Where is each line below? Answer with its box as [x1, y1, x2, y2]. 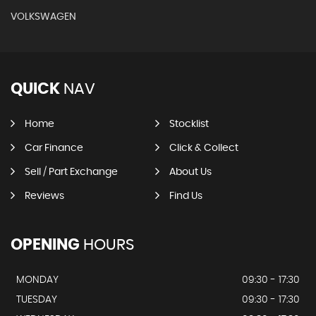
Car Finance [25, 143, 83, 153]
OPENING [11, 237, 80, 253]
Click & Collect [169, 143, 238, 153]
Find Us [169, 191, 202, 201]
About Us [169, 167, 212, 177]
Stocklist [169, 119, 209, 129]
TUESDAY [16, 295, 57, 305]
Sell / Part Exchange [25, 167, 118, 177]
